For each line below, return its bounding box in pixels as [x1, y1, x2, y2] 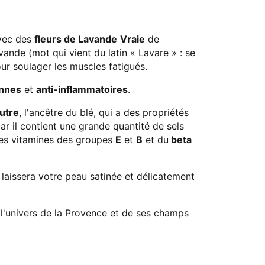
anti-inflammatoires [36, 83, 128, 95]
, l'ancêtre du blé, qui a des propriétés [19, 106, 189, 118]
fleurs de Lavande [34, 33, 117, 45]
